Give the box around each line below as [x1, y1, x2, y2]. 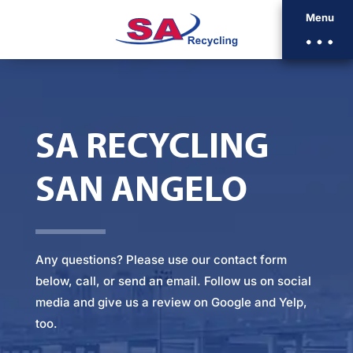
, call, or [68, 273, 118, 289]
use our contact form [167, 252, 287, 268]
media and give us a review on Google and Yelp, [35, 295, 307, 310]
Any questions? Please [35, 252, 168, 268]
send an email [117, 273, 197, 289]
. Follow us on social [196, 273, 311, 289]
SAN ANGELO [35, 164, 247, 210]
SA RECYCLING [35, 121, 269, 167]
